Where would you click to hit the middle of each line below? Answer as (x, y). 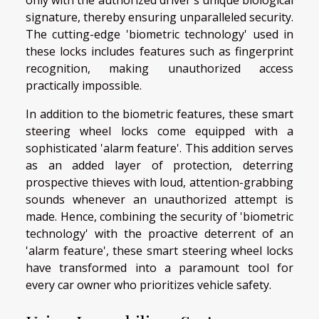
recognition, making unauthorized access (159, 68)
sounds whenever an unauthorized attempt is (159, 199)
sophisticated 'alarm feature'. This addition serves (159, 148)
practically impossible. (84, 85)
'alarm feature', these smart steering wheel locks (159, 251)
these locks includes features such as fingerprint (159, 51)
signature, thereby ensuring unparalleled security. (159, 17)
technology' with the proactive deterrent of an (159, 234)
